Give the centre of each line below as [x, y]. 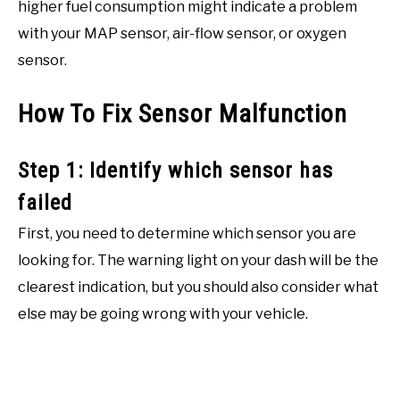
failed [45, 202]
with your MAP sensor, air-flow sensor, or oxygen [182, 34]
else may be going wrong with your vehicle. [163, 313]
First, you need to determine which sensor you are [187, 233]
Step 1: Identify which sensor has [175, 170]
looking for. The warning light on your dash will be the [198, 260]
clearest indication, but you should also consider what [198, 287]
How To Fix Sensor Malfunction [183, 113]
